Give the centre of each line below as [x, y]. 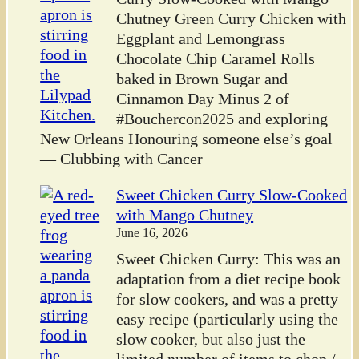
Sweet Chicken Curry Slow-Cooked [232, 195]
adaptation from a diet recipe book [229, 279]
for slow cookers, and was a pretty [228, 299]
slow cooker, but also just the [211, 339]
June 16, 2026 [152, 233]
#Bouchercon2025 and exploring [222, 119]
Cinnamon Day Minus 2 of [203, 99]
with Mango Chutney [185, 215]
